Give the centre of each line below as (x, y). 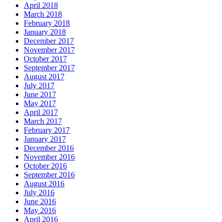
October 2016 (45, 166)
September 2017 (49, 67)
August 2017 (44, 76)
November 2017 (49, 50)
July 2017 (39, 85)
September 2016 (49, 174)
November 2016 (49, 157)
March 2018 (43, 14)
